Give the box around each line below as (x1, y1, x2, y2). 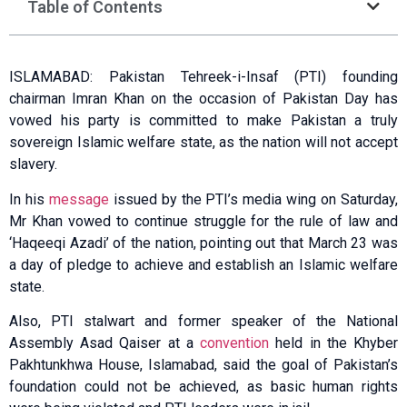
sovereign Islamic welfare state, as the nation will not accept (9, 134, 398, 152)
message (48, 190, 109, 208)
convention (200, 334, 270, 352)
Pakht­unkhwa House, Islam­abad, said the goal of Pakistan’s (9, 356, 398, 374)
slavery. (9, 155, 57, 174)
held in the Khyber (269, 334, 399, 352)
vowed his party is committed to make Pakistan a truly (9, 112, 398, 130)
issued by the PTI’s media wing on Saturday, (108, 190, 399, 208)
